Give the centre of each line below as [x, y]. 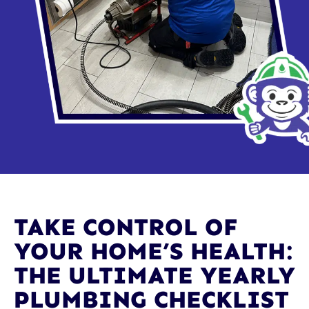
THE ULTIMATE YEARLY [154, 276]
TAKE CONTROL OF [126, 227]
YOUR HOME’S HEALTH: [153, 251]
